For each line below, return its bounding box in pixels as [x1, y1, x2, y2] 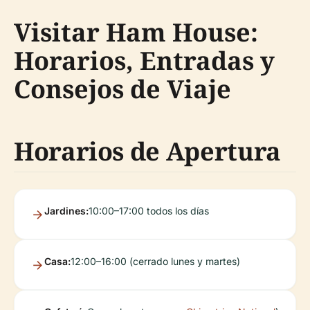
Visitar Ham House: [14, 15, 258, 49]
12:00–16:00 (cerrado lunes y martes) [71, 255, 240, 267]
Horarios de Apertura [14, 134, 281, 168]
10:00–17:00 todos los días [89, 205, 209, 217]
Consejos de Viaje [14, 72, 231, 106]
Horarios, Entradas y [14, 44, 275, 77]
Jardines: [44, 205, 89, 217]
